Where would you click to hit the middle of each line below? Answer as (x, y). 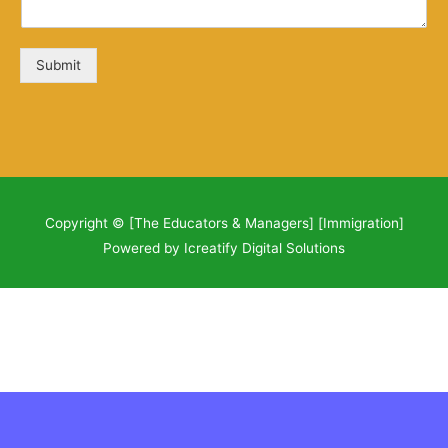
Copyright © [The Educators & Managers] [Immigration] (224, 223)
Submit (58, 64)
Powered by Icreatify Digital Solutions (224, 248)
